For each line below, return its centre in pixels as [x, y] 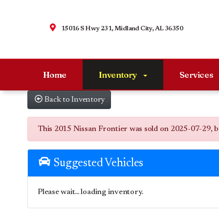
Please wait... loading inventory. [91, 192]
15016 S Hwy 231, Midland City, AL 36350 [122, 29]
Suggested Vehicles [97, 163]
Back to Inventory [75, 100]
